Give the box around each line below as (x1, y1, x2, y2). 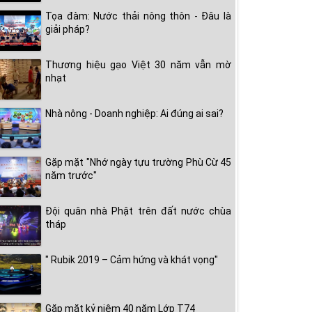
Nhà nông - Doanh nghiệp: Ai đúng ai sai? (45, 108, 224, 119)
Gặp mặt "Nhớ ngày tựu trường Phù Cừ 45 (45, 157, 231, 168)
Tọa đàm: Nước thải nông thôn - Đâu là (45, 10, 231, 22)
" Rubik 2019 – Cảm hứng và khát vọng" (45, 254, 218, 265)
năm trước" (45, 170, 97, 181)
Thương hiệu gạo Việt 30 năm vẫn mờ (45, 59, 231, 70)
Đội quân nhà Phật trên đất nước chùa (45, 205, 231, 217)
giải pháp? (45, 24, 90, 35)
